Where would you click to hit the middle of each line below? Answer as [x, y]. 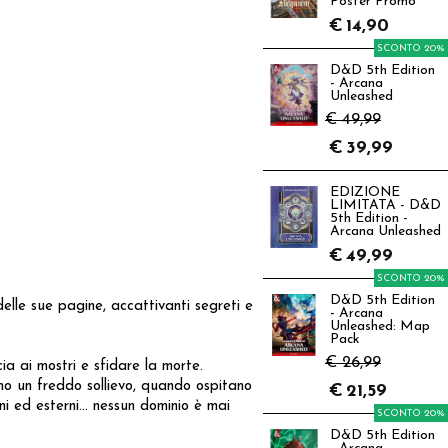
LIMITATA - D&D [385, 205]
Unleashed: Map [380, 326]
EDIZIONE [365, 192]
